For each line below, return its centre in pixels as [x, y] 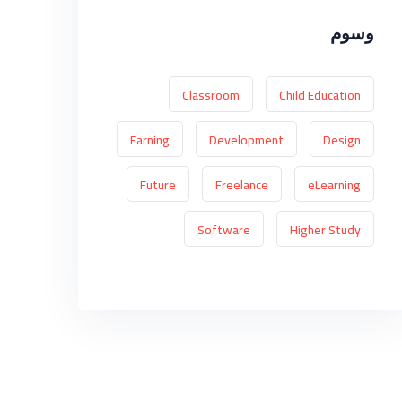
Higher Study [325, 230]
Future [158, 185]
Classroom [211, 95]
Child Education [320, 95]
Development [246, 140]
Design [342, 140]
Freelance [242, 185]
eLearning [334, 185]
